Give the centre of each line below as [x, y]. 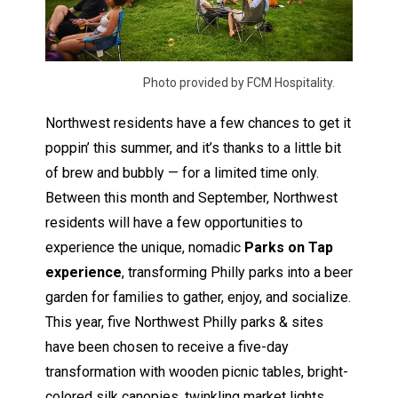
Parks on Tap [288, 247]
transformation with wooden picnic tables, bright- [196, 371]
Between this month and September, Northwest [191, 197]
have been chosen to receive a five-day [167, 346]
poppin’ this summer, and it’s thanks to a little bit [193, 147]
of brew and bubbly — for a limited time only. [182, 172]
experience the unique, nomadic [144, 247]
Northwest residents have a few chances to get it [198, 123]
